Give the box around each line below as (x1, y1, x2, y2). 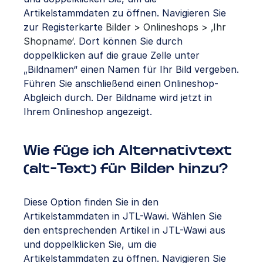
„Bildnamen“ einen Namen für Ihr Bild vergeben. (23, 63, 239, 75)
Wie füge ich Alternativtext (23, 144, 232, 157)
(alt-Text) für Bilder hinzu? (23, 163, 228, 176)
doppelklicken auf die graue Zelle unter (23, 49, 200, 61)
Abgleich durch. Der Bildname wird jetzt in (23, 91, 212, 103)
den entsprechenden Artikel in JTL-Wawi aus (23, 224, 225, 236)
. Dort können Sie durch (73, 35, 183, 47)
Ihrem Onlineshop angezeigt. (23, 105, 152, 117)
